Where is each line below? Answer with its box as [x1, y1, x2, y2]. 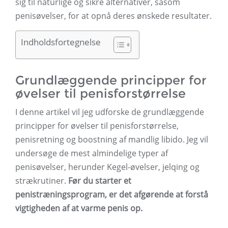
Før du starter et [68, 175, 131, 187]
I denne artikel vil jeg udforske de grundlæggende [15, 106, 204, 118]
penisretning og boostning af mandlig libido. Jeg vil [15, 134, 208, 146]
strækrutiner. [15, 175, 68, 187]
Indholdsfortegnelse [21, 36, 101, 48]
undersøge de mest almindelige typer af [15, 148, 168, 159]
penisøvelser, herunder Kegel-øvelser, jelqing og [15, 161, 199, 173]
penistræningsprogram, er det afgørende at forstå [15, 189, 208, 201]
